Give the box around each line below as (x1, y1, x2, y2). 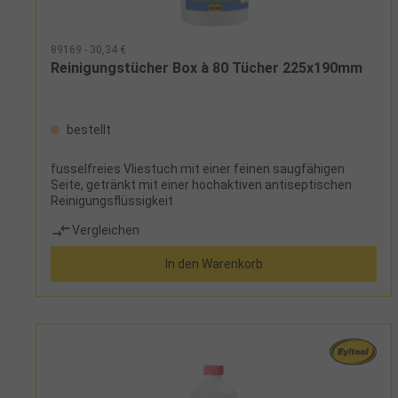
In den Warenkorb (164, 256, 263, 271)
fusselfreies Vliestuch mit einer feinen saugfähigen (51, 161, 345, 176)
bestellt (64, 122, 111, 137)
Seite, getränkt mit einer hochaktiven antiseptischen (51, 177, 352, 192)
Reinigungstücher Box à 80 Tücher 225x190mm (51, 59, 362, 76)
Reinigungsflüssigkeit (51, 193, 173, 208)
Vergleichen (72, 223, 139, 238)
